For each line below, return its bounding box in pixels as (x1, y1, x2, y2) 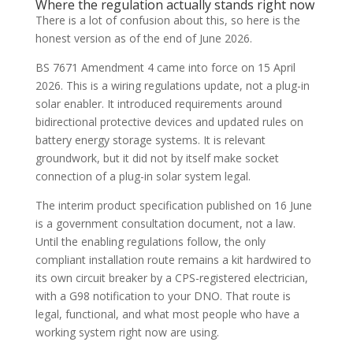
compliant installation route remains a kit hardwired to (35, 252, 311, 267)
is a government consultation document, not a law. (35, 216, 295, 231)
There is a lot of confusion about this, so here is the (35, 13, 300, 28)
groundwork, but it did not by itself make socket (35, 150, 279, 165)
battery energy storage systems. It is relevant (35, 132, 266, 147)
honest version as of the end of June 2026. (35, 31, 252, 46)
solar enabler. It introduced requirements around (35, 96, 282, 111)
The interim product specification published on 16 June (35, 198, 312, 213)
